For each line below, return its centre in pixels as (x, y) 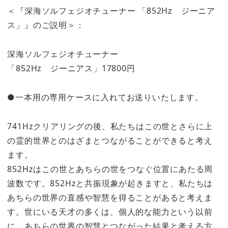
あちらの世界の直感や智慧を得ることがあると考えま (110, 197)
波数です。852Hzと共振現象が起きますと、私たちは (110, 183)
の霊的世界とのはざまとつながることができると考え (110, 140)
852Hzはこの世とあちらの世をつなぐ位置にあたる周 (110, 169)
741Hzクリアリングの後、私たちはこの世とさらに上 (110, 126)
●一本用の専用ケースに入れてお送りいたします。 (105, 97)
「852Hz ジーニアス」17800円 (71, 68)
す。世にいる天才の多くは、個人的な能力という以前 (110, 211)
